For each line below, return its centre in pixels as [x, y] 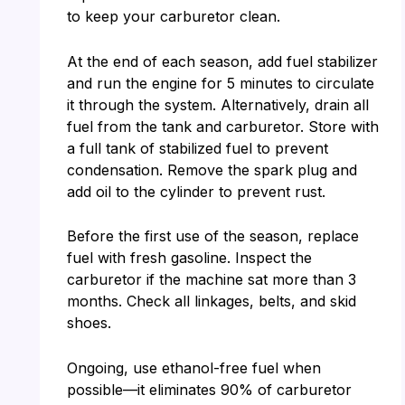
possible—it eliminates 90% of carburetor [209, 390]
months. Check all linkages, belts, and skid [211, 301]
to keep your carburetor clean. [173, 17]
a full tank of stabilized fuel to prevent [197, 148]
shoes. [89, 323]
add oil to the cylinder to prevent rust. [196, 191]
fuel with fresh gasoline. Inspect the [189, 258]
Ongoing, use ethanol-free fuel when [193, 368]
